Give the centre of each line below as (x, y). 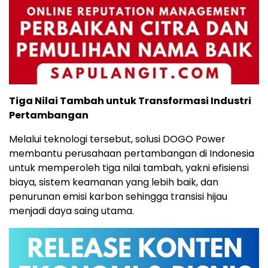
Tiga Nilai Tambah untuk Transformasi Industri (130, 101)
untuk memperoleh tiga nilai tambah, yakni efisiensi (129, 168)
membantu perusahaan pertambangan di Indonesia (132, 154)
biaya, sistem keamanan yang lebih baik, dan (114, 182)
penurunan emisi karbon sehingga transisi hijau (118, 197)
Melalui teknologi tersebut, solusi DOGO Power (117, 139)
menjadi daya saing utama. (71, 211)
